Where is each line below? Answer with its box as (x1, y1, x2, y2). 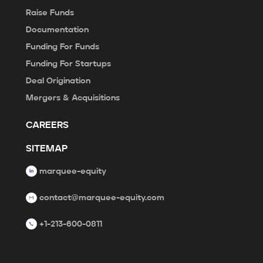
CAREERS (26, 120, 69, 130)
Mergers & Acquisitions (26, 93, 120, 102)
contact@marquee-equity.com (39, 193, 164, 202)
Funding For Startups (26, 59, 111, 68)
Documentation (26, 25, 89, 34)
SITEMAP (26, 144, 68, 154)
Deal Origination (26, 76, 90, 85)
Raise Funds (26, 8, 74, 17)
